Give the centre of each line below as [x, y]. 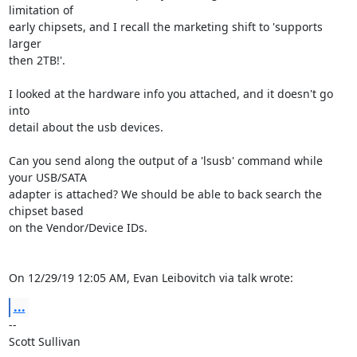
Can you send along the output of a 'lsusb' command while [165, 161]
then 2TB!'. [37, 60]
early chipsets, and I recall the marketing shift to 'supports [165, 27]
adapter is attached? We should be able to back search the [165, 194]
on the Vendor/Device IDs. [78, 228]
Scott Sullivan [44, 341]
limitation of [42, 10]
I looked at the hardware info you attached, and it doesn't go [171, 94]
